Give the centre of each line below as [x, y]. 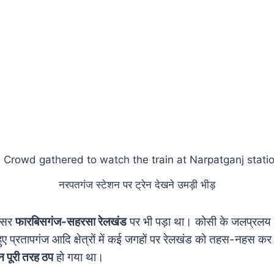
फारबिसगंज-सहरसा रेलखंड [71, 221]
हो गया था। [79, 257]
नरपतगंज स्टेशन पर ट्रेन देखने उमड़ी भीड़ [137, 184]
